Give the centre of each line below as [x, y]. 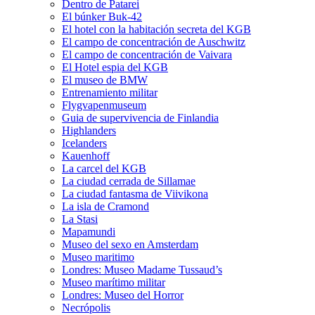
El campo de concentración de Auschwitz [154, 42]
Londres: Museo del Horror [123, 295]
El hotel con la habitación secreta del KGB [156, 29]
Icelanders [84, 143]
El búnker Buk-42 [102, 17]
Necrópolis [86, 308]
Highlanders [89, 130]
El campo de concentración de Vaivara [147, 54]
